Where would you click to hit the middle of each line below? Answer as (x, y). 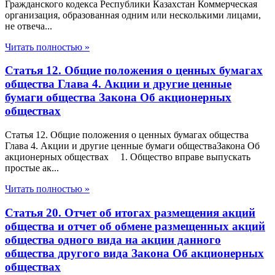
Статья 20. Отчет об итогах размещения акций (130, 212)
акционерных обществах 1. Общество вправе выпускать (128, 157)
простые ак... (32, 168)
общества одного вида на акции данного (113, 239)
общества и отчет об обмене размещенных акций (135, 226)
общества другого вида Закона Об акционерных (134, 253)
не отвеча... (29, 26)
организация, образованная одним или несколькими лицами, (133, 15)
